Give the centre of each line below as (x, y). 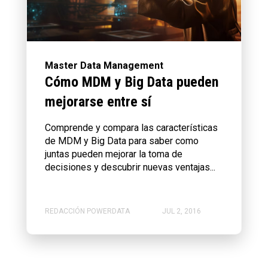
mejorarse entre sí (98, 102)
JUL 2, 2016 (182, 211)
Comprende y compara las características (131, 128)
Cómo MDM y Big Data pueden (132, 82)
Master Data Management (104, 66)
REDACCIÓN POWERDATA (87, 211)
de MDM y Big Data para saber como (122, 141)
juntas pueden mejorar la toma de (114, 154)
